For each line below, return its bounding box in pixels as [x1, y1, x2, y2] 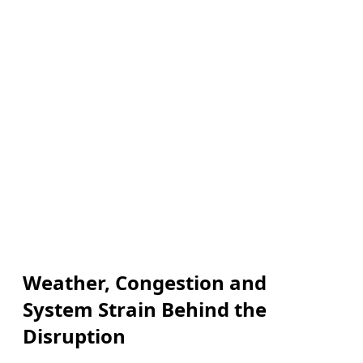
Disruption [23, 322, 126, 350]
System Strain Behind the [23, 296, 267, 323]
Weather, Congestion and [23, 269, 267, 297]
